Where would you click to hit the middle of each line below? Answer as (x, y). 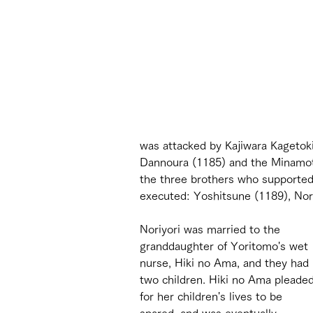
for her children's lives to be (213, 296)
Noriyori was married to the (212, 229)
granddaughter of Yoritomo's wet (226, 246)
